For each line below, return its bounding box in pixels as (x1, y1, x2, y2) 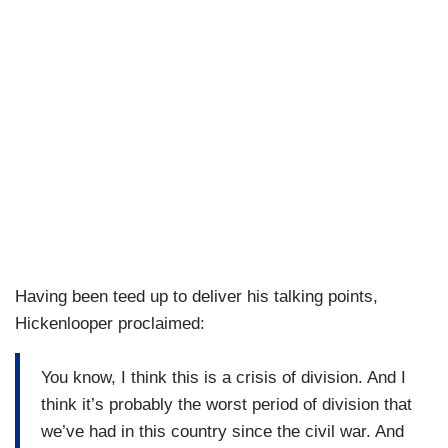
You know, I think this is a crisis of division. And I (41, 367, 406, 387)
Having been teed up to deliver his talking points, (15, 287, 378, 307)
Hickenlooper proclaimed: (15, 314, 205, 334)
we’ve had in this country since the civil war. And (41, 421, 404, 441)
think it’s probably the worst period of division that (41, 394, 412, 414)
